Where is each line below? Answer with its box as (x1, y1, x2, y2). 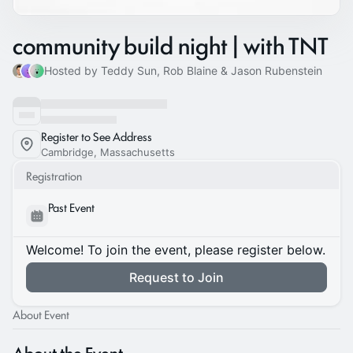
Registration (26, 167, 82, 184)
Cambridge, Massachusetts (41, 146, 175, 158)
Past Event (48, 199, 95, 215)
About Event (13, 306, 69, 322)
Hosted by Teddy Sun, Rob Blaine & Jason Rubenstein (43, 64, 322, 77)
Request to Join (129, 269, 224, 285)
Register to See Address (41, 128, 152, 144)
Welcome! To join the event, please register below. (26, 242, 325, 258)
